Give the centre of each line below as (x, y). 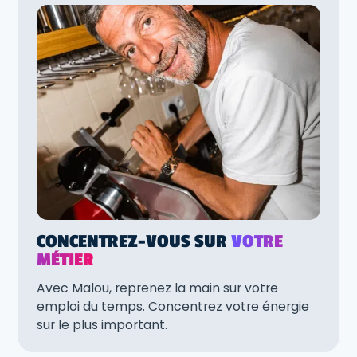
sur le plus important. (102, 324)
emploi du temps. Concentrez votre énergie (173, 306)
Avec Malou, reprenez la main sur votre (157, 288)
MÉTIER (65, 260)
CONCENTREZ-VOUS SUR (134, 241)
